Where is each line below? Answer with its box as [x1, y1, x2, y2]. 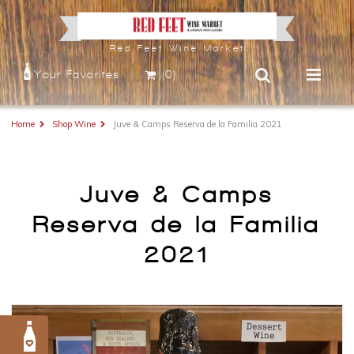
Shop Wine [52, 118, 96, 130]
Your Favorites [34, 68, 119, 81]
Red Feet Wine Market [109, 43, 245, 54]
